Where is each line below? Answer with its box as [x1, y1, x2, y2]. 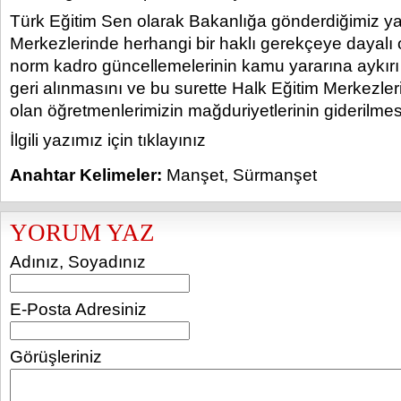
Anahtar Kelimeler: [10, 166, 162, 184]
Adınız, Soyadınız [10, 252, 146, 271]
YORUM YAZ [10, 219, 155, 246]
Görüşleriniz [10, 347, 102, 366]
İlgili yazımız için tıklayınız [10, 131, 206, 149]
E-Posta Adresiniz [10, 300, 147, 319]
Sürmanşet [233, 166, 317, 184]
